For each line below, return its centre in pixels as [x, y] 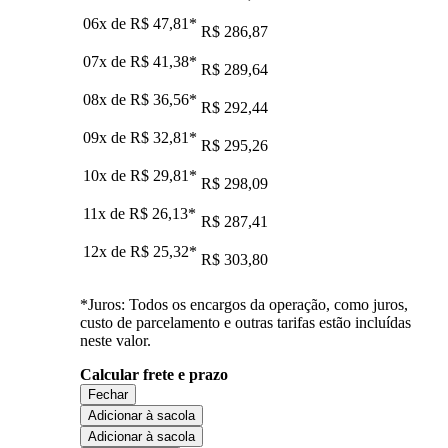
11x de [106, 213]
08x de [106, 99]
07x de [106, 61]
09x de [106, 137]
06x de [106, 23]
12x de [106, 251]
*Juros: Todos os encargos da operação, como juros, [244, 304]
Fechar [108, 394]
